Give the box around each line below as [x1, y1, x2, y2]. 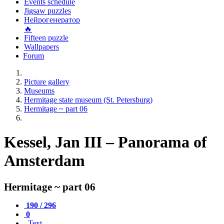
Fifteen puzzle [24, 33, 68, 42]
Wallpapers [24, 42, 59, 51]
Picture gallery [24, 77, 69, 86]
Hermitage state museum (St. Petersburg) [24, 95, 152, 104]
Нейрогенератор [24, 15, 80, 24]
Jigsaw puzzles [24, 6, 71, 15]
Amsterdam [4, 151, 85, 170]
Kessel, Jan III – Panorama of [4, 133, 207, 151]
